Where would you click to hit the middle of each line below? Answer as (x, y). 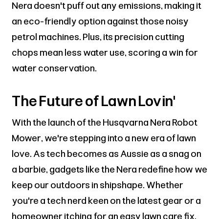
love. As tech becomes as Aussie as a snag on (107, 153)
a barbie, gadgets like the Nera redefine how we (109, 169)
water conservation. (54, 68)
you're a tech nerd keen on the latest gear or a (106, 200)
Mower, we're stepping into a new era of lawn (104, 138)
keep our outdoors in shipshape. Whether (98, 185)
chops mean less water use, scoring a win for (105, 52)
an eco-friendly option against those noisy (100, 21)
